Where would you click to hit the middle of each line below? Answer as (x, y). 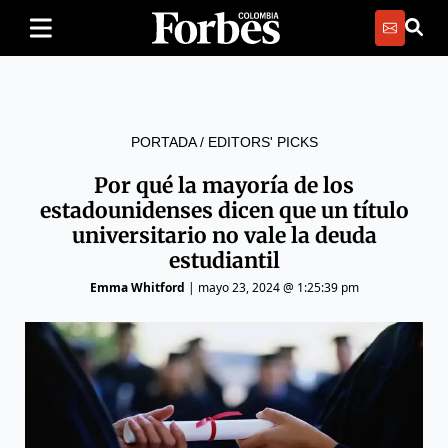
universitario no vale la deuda (224, 235)
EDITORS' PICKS (262, 142)
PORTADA (163, 142)
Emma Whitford (137, 287)
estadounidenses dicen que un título (224, 210)
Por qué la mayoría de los (224, 185)
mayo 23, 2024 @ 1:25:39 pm (278, 287)
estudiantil (224, 260)
